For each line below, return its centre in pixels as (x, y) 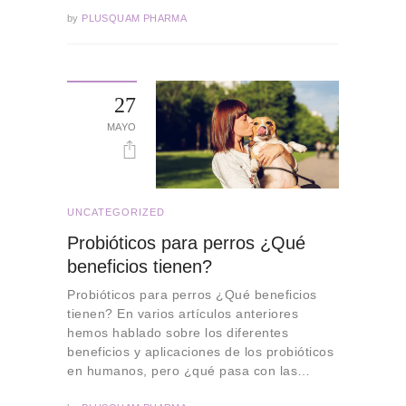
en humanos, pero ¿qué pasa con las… (189, 371)
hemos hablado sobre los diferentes (178, 333)
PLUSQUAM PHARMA (133, 18)
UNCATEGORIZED (116, 212)
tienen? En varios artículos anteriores (183, 314)
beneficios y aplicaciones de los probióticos (200, 352)
